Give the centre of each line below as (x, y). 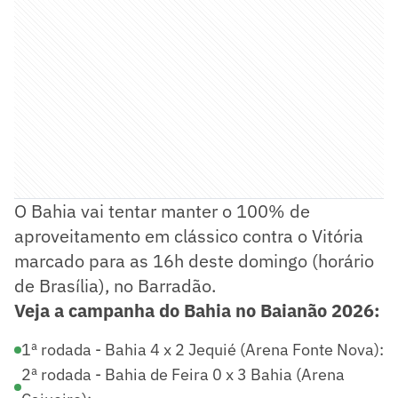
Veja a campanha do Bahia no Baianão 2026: (197, 310)
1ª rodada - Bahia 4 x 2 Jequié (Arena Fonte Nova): (203, 349)
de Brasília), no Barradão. (115, 285)
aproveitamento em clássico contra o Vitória (189, 235)
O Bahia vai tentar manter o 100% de (162, 211)
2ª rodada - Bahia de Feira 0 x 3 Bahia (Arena (183, 374)
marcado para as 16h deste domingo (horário (194, 260)
